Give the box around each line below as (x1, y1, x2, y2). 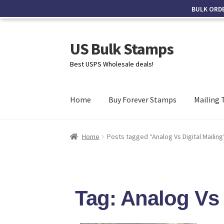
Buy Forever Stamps (108, 94, 177, 105)
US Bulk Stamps (70, 38, 174, 59)
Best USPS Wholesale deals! (70, 59, 154, 68)
